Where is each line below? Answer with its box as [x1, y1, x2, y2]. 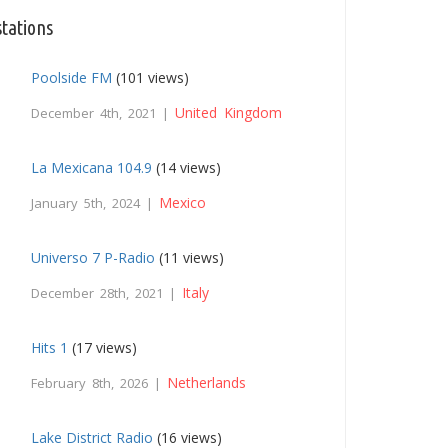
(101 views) [112, 68, 190, 88]
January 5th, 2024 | [31, 194, 160, 213]
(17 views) [68, 338, 138, 358]
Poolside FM [31, 68, 113, 88]
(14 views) [152, 158, 222, 178]
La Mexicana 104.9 [31, 158, 153, 178]
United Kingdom [175, 103, 283, 123]
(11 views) [155, 248, 225, 268]
